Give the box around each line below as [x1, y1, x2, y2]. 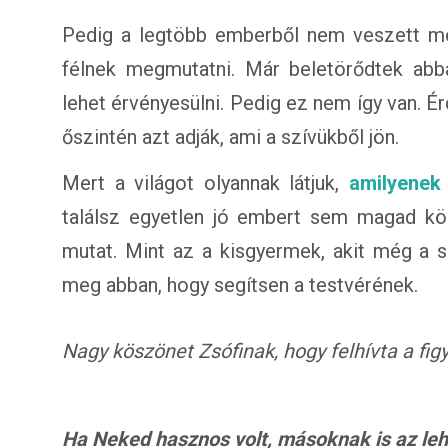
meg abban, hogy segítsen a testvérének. [62, 273, 418, 297]
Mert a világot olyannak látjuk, [62, 171, 350, 195]
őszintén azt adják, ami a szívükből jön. [62, 125, 399, 149]
